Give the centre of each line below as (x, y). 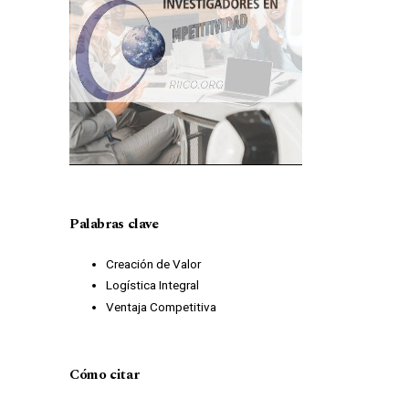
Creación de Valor (153, 263)
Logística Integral (152, 285)
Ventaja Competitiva (161, 306)
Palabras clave (114, 224)
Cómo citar (104, 374)
